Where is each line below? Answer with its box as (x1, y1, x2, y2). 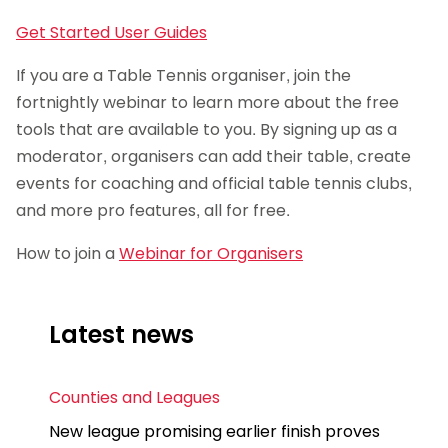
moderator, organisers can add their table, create (16, 144, 411, 168)
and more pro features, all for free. (16, 198, 290, 222)
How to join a (16, 241, 119, 265)
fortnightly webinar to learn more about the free (16, 90, 399, 114)
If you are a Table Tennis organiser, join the (16, 63, 351, 87)
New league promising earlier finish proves (49, 420, 380, 444)
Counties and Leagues (49, 386, 220, 410)
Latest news (49, 317, 194, 351)
